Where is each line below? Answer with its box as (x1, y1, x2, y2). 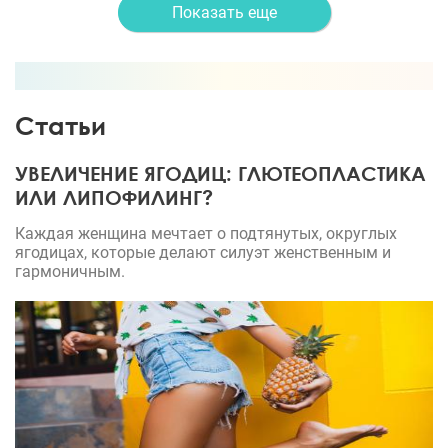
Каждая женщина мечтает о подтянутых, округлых (15, 224, 397, 243)
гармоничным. (15, 262, 125, 281)
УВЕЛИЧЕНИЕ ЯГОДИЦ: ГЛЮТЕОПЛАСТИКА (15, 161, 426, 185)
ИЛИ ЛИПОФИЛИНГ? (15, 185, 213, 209)
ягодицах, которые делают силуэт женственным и (15, 243, 391, 262)
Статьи (15, 110, 106, 141)
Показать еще (171, 2, 277, 22)
